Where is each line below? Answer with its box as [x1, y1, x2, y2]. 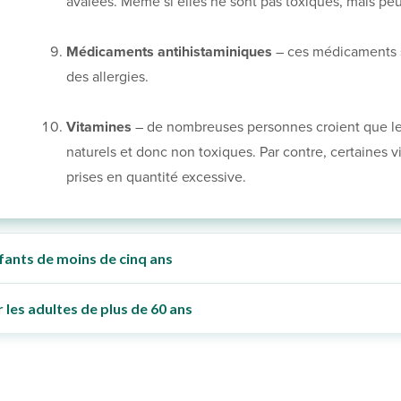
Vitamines [66, 117, 132, 136]
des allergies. [66, 67, 149, 86]
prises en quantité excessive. [66, 167, 246, 186]
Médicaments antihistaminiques [66, 42, 272, 61]
